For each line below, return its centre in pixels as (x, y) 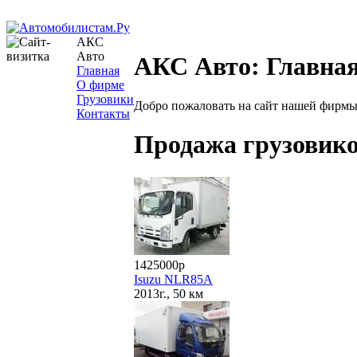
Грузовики (105, 99)
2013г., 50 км (169, 294)
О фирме (100, 85)
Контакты (103, 114)
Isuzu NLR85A (173, 279)
